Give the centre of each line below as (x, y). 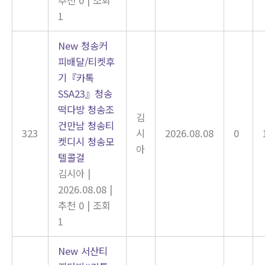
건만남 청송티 (86, 125)
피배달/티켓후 (87, 61)
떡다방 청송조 (86, 109)
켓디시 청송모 (86, 141)
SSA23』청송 (85, 93)
